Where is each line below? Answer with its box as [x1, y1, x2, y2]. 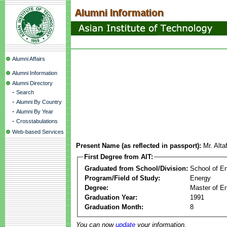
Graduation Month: [85, 203, 143, 211]
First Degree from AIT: [84, 153, 153, 161]
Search [16, 89, 34, 95]
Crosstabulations [16, 118, 58, 124]
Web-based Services [12, 129, 64, 135]
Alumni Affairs [12, 56, 45, 62]
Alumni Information [12, 70, 57, 76]
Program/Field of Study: [85, 174, 160, 182]
